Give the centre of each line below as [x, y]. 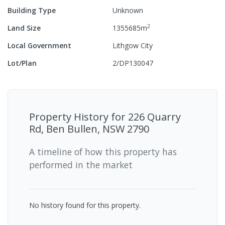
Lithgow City [133, 45]
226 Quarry [154, 117]
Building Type [32, 10]
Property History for [79, 117]
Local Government [39, 45]
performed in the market [81, 164]
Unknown [128, 10]
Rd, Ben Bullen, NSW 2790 [89, 129]
